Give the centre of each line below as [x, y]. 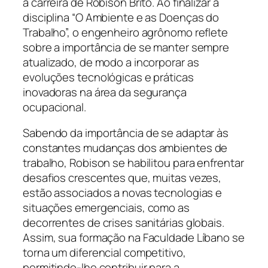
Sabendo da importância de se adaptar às [126, 133]
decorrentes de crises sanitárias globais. [124, 223]
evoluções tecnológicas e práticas [108, 77]
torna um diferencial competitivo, [104, 253]
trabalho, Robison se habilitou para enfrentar [133, 163]
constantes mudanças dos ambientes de [125, 148]
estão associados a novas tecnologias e [123, 193]
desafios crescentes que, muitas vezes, [122, 178]
